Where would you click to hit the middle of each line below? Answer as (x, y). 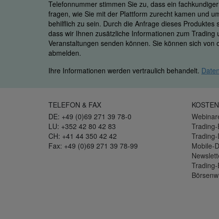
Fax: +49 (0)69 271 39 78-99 (93, 146)
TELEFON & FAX (75, 105)
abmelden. (65, 53)
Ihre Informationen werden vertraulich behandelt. (125, 71)
